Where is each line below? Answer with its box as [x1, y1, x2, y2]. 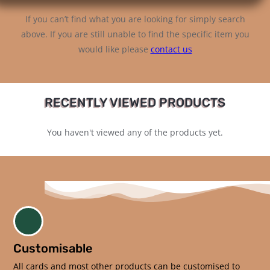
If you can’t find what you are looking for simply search [25, 13, 245, 25]
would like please [78, 43, 151, 55]
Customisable [13, 240, 93, 256]
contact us [150, 43, 192, 55]
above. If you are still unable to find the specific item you [20, 28, 250, 40]
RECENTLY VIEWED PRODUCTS [45, 95, 225, 110]
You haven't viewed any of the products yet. [47, 126, 223, 138]
